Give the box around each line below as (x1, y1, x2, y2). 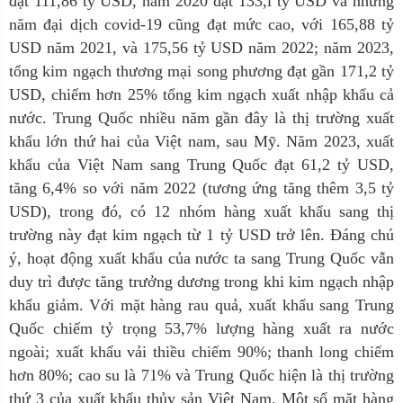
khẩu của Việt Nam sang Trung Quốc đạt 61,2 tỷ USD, (9, 156, 394, 174)
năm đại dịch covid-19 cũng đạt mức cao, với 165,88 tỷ (9, 15, 394, 33)
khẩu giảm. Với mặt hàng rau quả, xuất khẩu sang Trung (9, 296, 394, 314)
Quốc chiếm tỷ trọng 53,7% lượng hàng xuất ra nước (9, 319, 394, 337)
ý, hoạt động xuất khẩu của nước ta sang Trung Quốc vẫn (9, 249, 394, 267)
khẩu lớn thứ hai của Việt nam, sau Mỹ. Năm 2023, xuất (9, 132, 394, 150)
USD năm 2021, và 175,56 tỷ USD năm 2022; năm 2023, (9, 39, 394, 57)
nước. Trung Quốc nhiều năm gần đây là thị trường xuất (9, 109, 394, 127)
